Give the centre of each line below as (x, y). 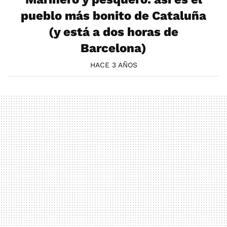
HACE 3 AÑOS (113, 65)
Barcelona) (113, 48)
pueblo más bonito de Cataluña (113, 16)
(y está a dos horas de (113, 32)
